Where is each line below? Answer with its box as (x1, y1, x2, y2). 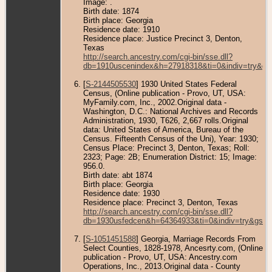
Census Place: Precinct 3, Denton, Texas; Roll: (83, 143, 250, 152)
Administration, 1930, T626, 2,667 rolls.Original (83, 115, 248, 125)
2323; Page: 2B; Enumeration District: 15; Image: (83, 152, 257, 161)
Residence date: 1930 (83, 188, 160, 198)
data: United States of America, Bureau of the (83, 124, 243, 134)
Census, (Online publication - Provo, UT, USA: (83, 88, 246, 98)
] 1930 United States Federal (136, 79, 237, 89)
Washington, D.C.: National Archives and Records (83, 106, 258, 116)
